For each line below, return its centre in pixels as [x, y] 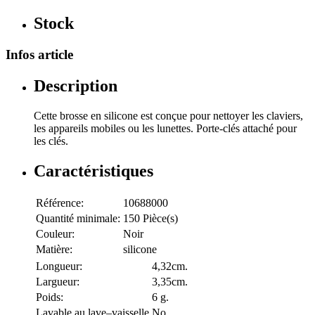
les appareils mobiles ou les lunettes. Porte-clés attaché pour [165, 129]
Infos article [39, 55]
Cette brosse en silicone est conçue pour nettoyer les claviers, [168, 116]
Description [76, 86]
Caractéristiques [94, 171]
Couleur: [55, 233]
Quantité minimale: [78, 218]
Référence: [60, 202]
